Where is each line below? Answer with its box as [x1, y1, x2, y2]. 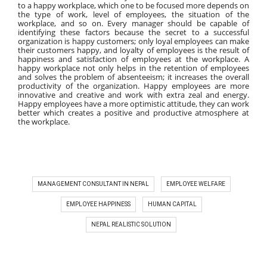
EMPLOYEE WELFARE [166, 180, 225, 187]
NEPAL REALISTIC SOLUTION [91, 221, 171, 228]
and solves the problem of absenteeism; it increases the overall [18, 71, 249, 82]
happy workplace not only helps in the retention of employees [18, 62, 249, 73]
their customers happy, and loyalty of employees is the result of [18, 44, 249, 55]
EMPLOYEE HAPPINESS [66, 200, 131, 207]
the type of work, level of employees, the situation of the [18, 8, 249, 20]
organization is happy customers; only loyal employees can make [18, 35, 249, 46]
